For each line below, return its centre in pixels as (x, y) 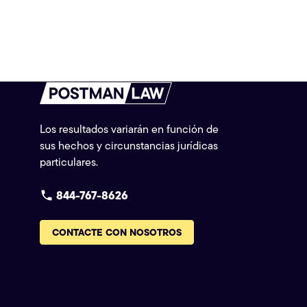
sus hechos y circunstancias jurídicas (128, 145)
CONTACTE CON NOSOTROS (116, 232)
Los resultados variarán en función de (129, 129)
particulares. (69, 162)
